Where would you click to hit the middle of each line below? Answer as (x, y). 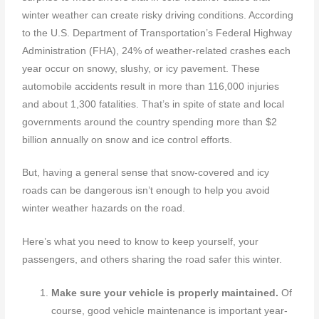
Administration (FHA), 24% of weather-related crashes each (157, 51)
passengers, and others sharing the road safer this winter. (152, 260)
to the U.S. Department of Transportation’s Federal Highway (157, 33)
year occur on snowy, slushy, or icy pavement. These (141, 68)
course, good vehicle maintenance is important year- (170, 311)
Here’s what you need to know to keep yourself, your (141, 242)
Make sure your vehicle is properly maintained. (165, 293)
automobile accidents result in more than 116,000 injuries (151, 86)
